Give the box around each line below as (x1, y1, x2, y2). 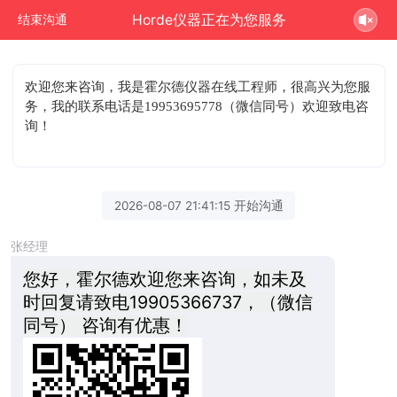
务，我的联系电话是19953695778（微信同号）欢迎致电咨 (25, 98, 370, 113)
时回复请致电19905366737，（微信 (22, 291, 313, 313)
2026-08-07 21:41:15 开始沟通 (113, 198, 284, 213)
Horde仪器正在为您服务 (132, 11, 287, 28)
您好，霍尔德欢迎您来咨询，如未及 (22, 268, 307, 290)
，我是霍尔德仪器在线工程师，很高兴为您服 (105, 79, 371, 94)
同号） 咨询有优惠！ (22, 314, 188, 336)
